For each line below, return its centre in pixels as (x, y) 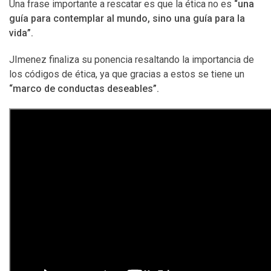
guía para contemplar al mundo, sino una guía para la (127, 18)
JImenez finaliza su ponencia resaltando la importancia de (132, 60)
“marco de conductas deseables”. (84, 89)
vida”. (21, 33)
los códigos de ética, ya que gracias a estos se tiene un (127, 74)
